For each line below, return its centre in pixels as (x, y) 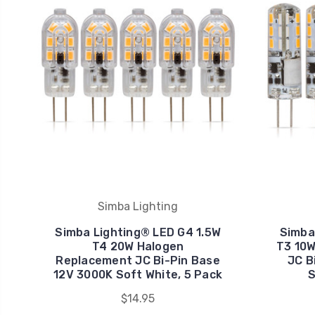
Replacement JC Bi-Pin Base (138, 260)
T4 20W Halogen (138, 246)
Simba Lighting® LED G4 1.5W (138, 232)
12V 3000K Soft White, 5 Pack (138, 274)
